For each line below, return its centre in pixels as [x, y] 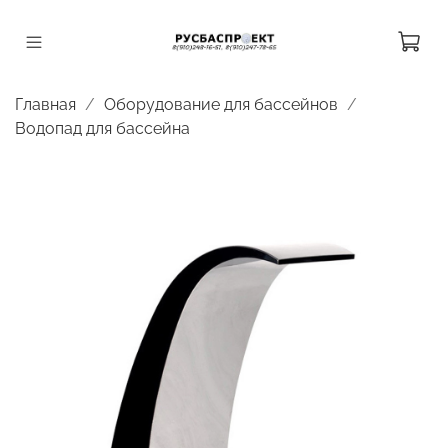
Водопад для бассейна [102, 128]
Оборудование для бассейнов [221, 104]
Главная [45, 104]
